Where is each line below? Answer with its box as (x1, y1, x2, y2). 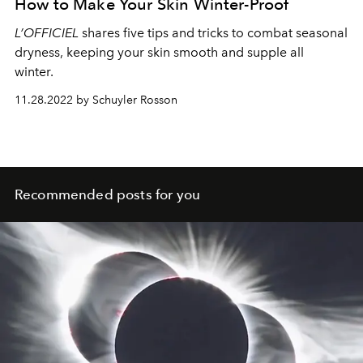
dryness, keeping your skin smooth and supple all (15, 44, 304, 60)
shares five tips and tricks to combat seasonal (79, 24, 348, 41)
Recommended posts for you (15, 186, 200, 203)
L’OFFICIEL (15, 24, 79, 41)
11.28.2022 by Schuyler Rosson (15, 92, 177, 107)
